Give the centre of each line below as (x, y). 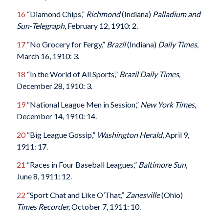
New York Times (167, 104)
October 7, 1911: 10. (105, 206)
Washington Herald (129, 134)
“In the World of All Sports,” (72, 74)
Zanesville (143, 195)
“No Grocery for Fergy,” (66, 44)
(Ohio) (172, 195)
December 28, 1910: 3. (54, 86)
